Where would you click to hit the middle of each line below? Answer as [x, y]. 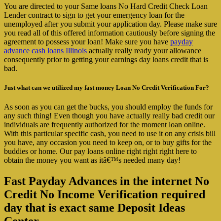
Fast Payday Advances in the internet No [107, 181]
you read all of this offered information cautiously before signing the [110, 33]
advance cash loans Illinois [45, 51]
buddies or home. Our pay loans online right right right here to [100, 151]
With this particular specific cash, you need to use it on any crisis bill [110, 134]
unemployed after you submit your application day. [83, 24]
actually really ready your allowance [144, 51]
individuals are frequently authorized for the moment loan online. [105, 125]
